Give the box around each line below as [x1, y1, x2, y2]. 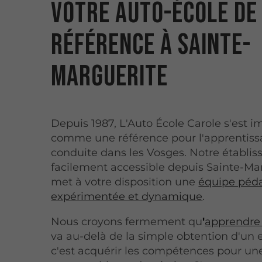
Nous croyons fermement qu [51, 215, 203, 229]
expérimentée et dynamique [51, 190, 203, 204]
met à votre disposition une [51, 175, 199, 189]
